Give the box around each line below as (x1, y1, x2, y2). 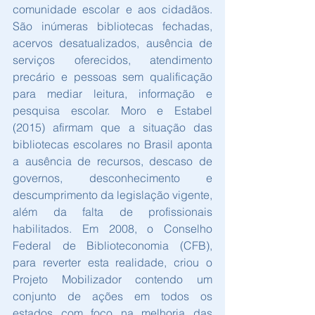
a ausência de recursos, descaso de (13, 154, 212, 169)
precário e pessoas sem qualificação (13, 70, 212, 84)
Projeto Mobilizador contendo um (13, 272, 212, 287)
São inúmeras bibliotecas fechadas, (13, 19, 212, 34)
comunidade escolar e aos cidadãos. (13, 2, 212, 17)
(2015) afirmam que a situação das (13, 120, 212, 135)
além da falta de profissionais (13, 205, 212, 219)
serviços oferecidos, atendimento (13, 53, 212, 67)
